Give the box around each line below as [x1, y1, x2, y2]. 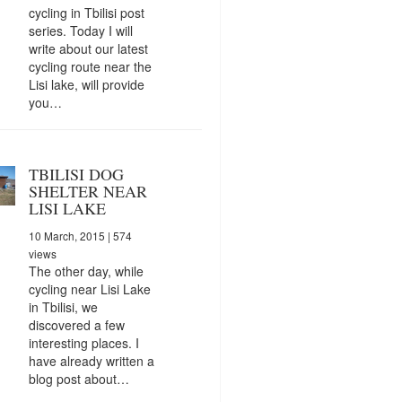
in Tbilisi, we [28, 297, 98, 316]
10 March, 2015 [28, 227, 105, 243]
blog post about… [28, 369, 129, 388]
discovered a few [28, 315, 125, 334]
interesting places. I [28, 333, 139, 352]
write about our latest [28, 39, 148, 57]
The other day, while [28, 261, 144, 280]
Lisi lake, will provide [28, 74, 144, 93]
